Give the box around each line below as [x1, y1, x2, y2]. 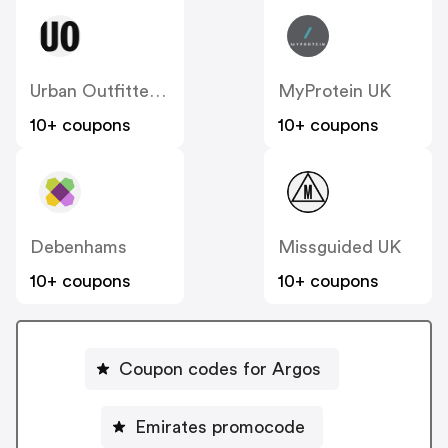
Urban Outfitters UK [149, 81, 166, 100]
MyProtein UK [278, 81, 391, 100]
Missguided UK [278, 237, 401, 256]
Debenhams [30, 237, 127, 256]
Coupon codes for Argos [119, 360, 321, 379]
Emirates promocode [135, 418, 305, 437]
